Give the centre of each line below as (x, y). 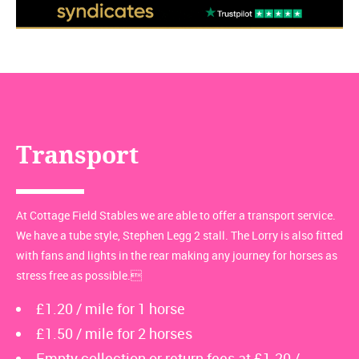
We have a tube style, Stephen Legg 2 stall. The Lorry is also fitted (179, 236)
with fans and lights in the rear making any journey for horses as (177, 256)
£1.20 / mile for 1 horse (111, 309)
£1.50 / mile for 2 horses (114, 334)
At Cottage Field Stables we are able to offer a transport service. (176, 216)
